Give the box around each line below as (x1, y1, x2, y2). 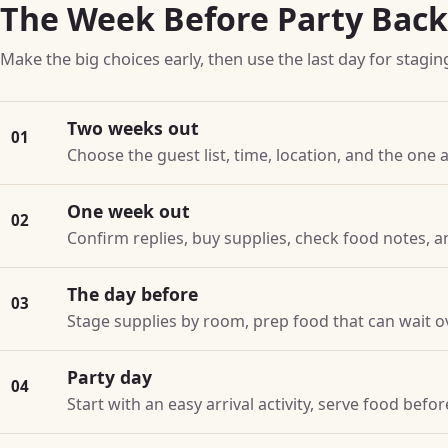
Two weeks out (67, 115, 200, 140)
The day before (67, 281, 199, 306)
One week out (67, 198, 191, 223)
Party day (67, 364, 153, 389)
